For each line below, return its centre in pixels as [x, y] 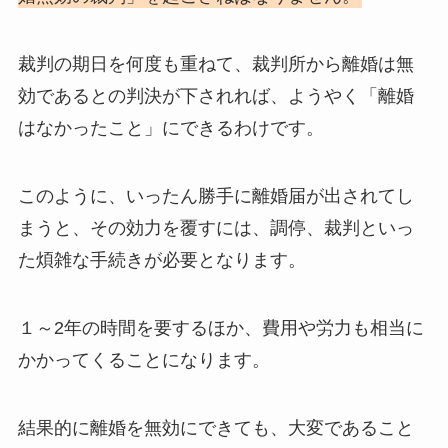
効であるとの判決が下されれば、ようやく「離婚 [215, 96]
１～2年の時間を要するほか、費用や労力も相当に [220, 327]
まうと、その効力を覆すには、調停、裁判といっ [215, 228]
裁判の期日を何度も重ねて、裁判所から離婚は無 [215, 64]
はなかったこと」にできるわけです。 [170, 128]
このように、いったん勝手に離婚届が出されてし [215, 196]
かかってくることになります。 [143, 359]
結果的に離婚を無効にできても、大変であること [215, 427]
